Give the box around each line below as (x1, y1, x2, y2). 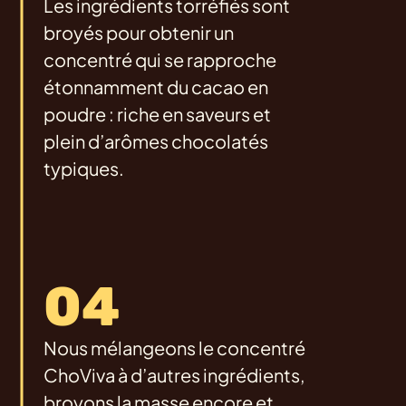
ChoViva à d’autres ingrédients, (43, 363, 304, 387)
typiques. (43, 157, 124, 180)
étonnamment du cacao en (43, 75, 268, 99)
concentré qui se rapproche (43, 48, 276, 72)
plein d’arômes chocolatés (43, 130, 268, 153)
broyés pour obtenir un (43, 21, 234, 44)
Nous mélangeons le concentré (43, 336, 305, 360)
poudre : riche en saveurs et (43, 102, 271, 126)
